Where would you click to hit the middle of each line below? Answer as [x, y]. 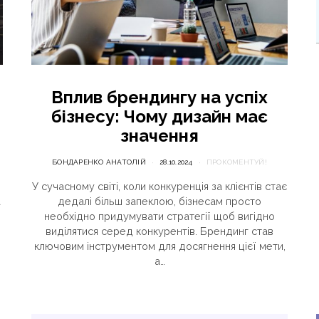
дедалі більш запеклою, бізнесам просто [159, 202]
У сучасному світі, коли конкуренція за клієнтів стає [159, 187]
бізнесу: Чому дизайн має [159, 117]
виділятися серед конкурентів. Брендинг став [159, 231]
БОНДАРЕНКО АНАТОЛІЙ [99, 162]
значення [159, 136]
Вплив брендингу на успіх [159, 98]
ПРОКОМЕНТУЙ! [236, 162]
